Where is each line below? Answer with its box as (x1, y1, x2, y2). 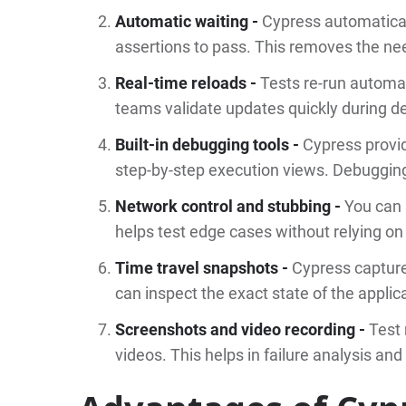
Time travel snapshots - (114, 257, 292, 277)
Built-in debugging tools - (114, 134, 303, 154)
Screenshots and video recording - (114, 319, 369, 339)
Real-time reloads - (114, 72, 260, 92)
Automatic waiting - (114, 11, 262, 31)
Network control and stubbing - (114, 196, 344, 216)
